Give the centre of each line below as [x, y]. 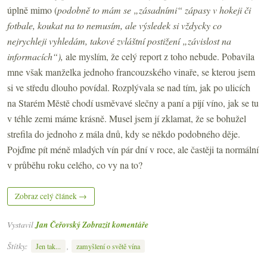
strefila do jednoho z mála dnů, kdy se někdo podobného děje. [124, 133]
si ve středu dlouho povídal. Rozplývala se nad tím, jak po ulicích [129, 87]
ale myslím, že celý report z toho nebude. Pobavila [160, 56]
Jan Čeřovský [58, 224]
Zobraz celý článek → [51, 196]
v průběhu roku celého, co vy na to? [75, 164]
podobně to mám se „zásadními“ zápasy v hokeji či [154, 10]
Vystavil [21, 224]
